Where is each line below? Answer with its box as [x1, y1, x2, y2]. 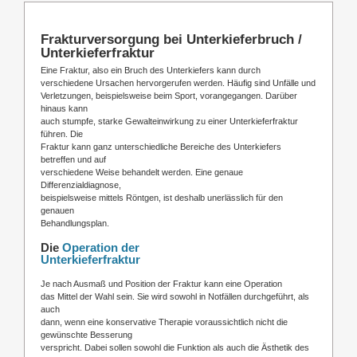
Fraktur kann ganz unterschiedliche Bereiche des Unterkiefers [41, 141, 281, 151]
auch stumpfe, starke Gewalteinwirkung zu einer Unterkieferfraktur [41, 116, 298, 126]
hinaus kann [41, 103, 88, 113]
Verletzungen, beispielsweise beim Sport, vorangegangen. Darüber [41, 90, 297, 100]
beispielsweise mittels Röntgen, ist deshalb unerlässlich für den [41, 192, 283, 202]
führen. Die [41, 128, 83, 139]
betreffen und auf [41, 154, 106, 164]
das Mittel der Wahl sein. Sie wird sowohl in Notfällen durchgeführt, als [41, 291, 309, 301]
